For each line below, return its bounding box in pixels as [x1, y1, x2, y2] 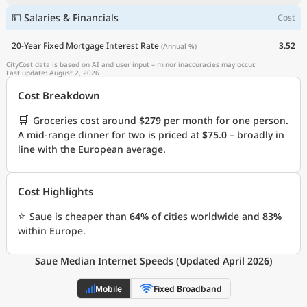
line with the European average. [18, 143, 166, 156]
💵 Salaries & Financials [12, 11, 119, 24]
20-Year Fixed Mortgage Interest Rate [12, 39, 159, 51]
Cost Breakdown [18, 88, 100, 102]
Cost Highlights [18, 184, 93, 198]
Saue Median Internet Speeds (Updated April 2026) [34, 254, 273, 267]
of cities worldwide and [149, 210, 262, 223]
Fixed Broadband [153, 282, 222, 295]
